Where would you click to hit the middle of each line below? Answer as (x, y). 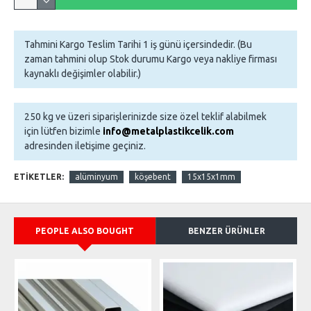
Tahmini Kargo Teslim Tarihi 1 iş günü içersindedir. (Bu (138, 44)
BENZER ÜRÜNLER (227, 231)
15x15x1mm (211, 177)
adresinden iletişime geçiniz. (85, 146)
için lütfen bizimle (64, 131)
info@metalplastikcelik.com (168, 131)
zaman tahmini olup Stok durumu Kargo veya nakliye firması (151, 59)
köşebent (153, 177)
